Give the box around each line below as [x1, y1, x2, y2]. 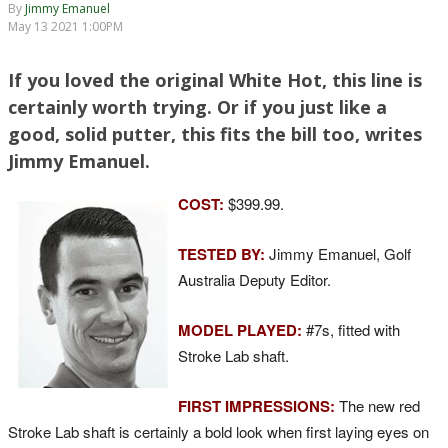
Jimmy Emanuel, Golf [269, 242, 411, 264]
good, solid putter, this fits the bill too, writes [8, 121, 422, 146]
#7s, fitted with [306, 318, 400, 340]
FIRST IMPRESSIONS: [178, 394, 335, 417]
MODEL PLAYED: [178, 318, 302, 341]
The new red [339, 394, 420, 416]
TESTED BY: [178, 242, 269, 265]
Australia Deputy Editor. [178, 268, 331, 290]
